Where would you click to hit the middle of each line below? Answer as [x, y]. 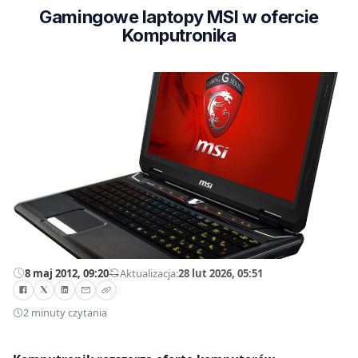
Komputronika [179, 35]
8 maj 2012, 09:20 [67, 273]
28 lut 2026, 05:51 [221, 273]
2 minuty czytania [65, 313]
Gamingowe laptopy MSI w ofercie [179, 17]
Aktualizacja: [149, 273]
